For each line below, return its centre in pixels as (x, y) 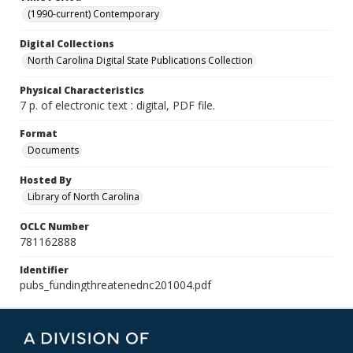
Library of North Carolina (84, 197)
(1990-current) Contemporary (93, 14)
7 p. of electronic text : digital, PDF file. (117, 105)
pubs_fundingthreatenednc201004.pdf (115, 285)
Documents (53, 150)
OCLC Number (54, 227)
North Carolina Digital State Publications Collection (140, 60)
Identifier (44, 270)
